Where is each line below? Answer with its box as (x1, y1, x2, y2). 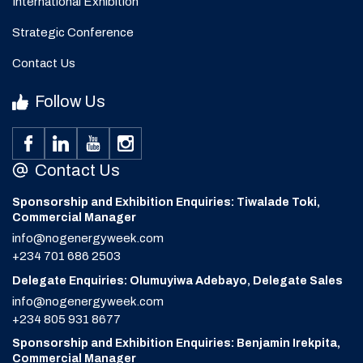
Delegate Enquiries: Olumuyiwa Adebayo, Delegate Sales (12, 274, 343, 287)
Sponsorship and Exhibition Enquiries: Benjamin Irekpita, (12, 337, 340, 350)
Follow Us (32, 92, 105, 111)
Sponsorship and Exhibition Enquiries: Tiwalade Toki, (12, 196, 320, 209)
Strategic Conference (12, 26, 134, 40)
